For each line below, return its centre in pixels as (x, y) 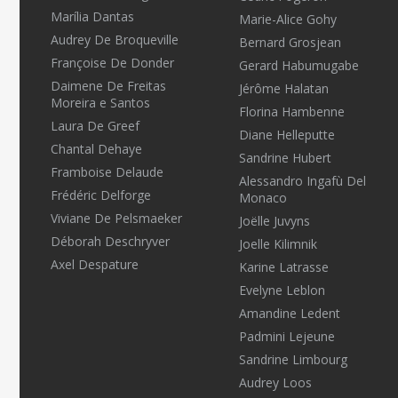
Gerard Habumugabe (298, 65)
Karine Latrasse (283, 267)
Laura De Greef (95, 126)
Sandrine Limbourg (293, 359)
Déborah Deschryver (110, 241)
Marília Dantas (92, 16)
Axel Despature (95, 264)
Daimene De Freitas (108, 86)
